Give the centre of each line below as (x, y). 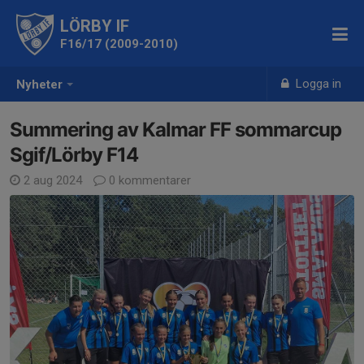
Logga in (317, 84)
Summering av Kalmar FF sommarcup (175, 130)
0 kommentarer (148, 180)
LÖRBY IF (95, 26)
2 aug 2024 (53, 180)
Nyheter (39, 85)
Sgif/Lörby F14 (74, 155)
